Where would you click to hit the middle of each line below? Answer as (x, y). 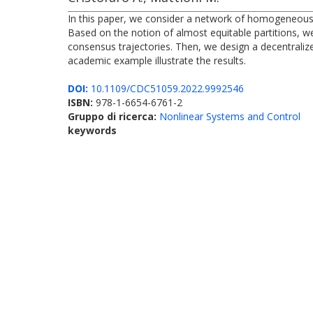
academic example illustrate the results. (157, 60)
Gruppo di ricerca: (114, 116)
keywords (92, 130)
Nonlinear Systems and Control (230, 116)
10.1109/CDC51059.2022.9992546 (166, 88)
